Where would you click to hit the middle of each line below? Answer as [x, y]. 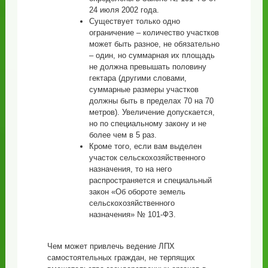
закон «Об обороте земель [137, 191]
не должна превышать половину [147, 66]
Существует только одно [134, 21]
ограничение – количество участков [154, 32]
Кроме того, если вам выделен [145, 146]
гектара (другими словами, [138, 78]
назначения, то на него [130, 169]
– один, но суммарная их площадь [152, 55]
